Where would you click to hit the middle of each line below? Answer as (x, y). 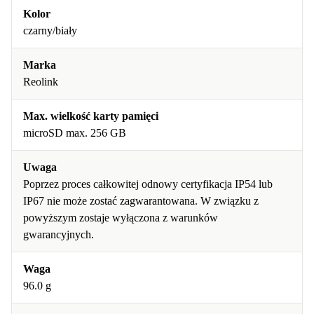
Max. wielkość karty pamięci (91, 116)
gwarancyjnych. (59, 234)
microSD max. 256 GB (75, 133)
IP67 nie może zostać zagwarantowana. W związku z (141, 201)
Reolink (41, 82)
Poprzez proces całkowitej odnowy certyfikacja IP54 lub (148, 184)
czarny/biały (50, 30)
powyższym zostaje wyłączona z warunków (121, 218)
